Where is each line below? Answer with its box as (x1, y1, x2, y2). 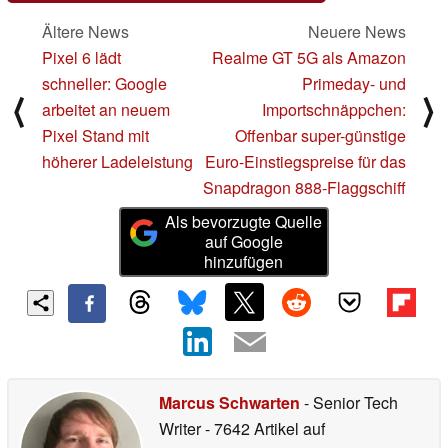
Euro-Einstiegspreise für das (205, 149, 406, 173)
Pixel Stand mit (42, 123, 149, 147)
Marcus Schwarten (159, 391, 300, 415)
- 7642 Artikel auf (205, 417, 325, 441)
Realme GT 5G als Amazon (212, 45, 406, 69)
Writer (159, 417, 205, 441)
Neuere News (308, 19, 406, 43)
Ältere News (42, 19, 129, 43)
